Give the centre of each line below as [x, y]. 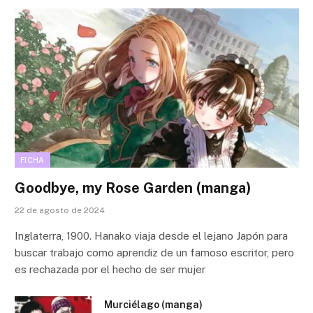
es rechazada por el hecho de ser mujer [110, 270]
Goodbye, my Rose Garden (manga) [133, 188]
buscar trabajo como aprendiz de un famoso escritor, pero [154, 253]
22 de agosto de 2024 [60, 211]
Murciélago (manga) [153, 305]
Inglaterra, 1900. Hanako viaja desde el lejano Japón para [151, 236]
